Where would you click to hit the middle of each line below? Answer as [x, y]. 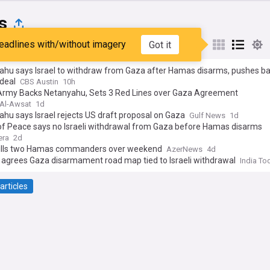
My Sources [93, 45]
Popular [32, 45]
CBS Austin [39, 82]
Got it [160, 45]
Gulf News [207, 115]
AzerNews [184, 149]
